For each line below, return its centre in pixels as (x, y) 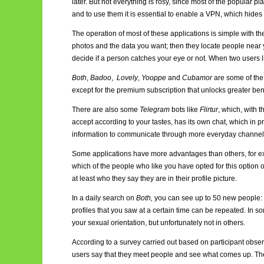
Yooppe (154, 77)
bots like (185, 109)
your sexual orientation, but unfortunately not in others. (159, 222)
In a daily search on (104, 198)
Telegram (155, 109)
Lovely (127, 77)
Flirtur (209, 109)
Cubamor (197, 77)
